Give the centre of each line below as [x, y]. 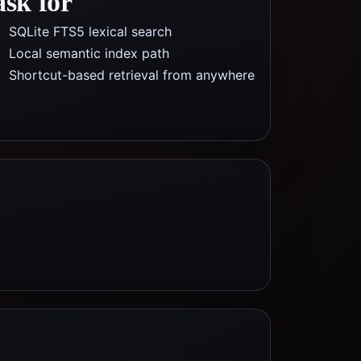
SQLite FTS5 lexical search [90, 31]
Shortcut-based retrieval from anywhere [132, 75]
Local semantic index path [89, 53]
